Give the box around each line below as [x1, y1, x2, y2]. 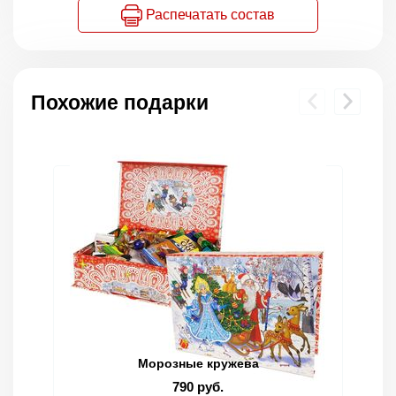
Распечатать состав [142, 6, 275, 22]
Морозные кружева [137, 355, 259, 370]
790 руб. [172, 378, 224, 394]
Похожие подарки [31, 90, 209, 114]
